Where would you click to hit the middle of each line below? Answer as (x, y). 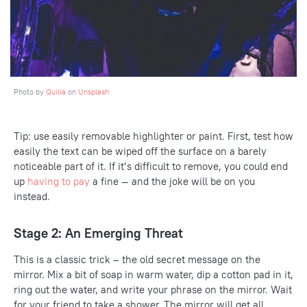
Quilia (56, 92)
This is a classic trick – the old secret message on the (137, 260)
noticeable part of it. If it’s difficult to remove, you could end (151, 167)
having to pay (59, 182)
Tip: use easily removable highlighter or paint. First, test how (153, 136)
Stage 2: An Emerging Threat (98, 233)
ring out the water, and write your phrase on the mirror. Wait (153, 290)
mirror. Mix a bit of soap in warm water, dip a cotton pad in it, (153, 275)
